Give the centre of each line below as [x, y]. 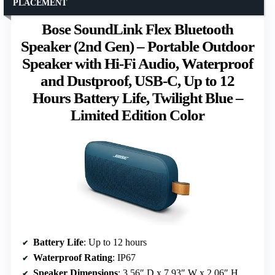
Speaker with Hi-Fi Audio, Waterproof [137, 63]
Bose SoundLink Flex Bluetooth [137, 29]
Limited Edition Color [137, 115]
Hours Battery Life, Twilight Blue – [137, 98]
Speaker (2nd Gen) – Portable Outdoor [137, 46]
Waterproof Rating [73, 257]
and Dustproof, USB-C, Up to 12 [137, 80]
